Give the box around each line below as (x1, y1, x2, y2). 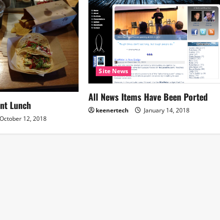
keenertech (96, 106, 129, 114)
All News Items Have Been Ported (88, 90, 208, 103)
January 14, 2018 (142, 106, 190, 114)
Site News (99, 66, 129, 75)
